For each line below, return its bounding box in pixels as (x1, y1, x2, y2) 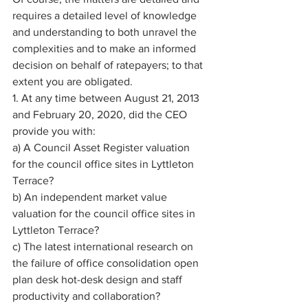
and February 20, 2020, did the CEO (12, 109, 190, 120)
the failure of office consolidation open (12, 257, 201, 269)
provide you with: (12, 125, 98, 137)
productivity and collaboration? (12, 290, 163, 302)
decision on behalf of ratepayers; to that (12, 59, 206, 71)
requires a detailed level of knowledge (12, 10, 199, 21)
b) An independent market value (12, 191, 170, 203)
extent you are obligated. (12, 76, 135, 87)
